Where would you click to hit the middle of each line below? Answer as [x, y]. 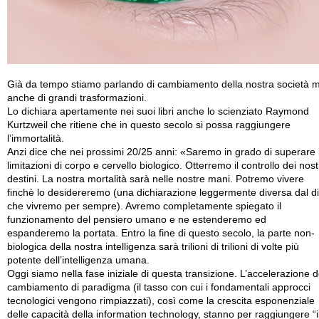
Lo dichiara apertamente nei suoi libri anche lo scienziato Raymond [158, 112]
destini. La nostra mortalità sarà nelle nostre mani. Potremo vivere [156, 179]
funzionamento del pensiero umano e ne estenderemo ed [137, 220]
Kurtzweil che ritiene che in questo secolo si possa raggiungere [149, 125]
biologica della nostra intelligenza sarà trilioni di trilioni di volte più [153, 247]
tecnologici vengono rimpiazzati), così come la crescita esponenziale [161, 301]
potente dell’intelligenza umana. [78, 261]
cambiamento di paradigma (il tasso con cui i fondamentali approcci [159, 288]
